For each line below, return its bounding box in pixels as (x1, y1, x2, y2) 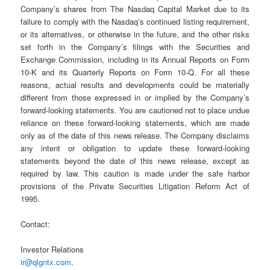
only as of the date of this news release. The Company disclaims (20, 129, 250, 141)
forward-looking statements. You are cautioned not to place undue (20, 104, 250, 116)
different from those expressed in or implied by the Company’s (20, 91, 250, 103)
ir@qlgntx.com (20, 256, 72, 268)
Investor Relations (20, 243, 84, 256)
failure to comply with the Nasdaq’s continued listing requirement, (20, 15, 250, 27)
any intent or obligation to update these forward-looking (20, 142, 250, 154)
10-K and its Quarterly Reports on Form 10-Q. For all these (20, 66, 250, 78)
